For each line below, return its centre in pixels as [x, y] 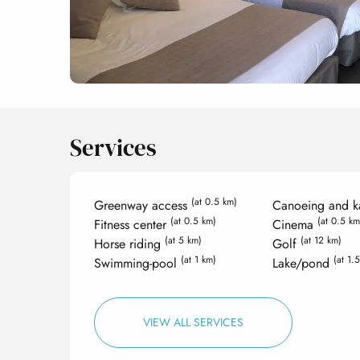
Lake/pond [303, 263]
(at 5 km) [184, 240]
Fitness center [133, 224]
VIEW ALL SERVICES [194, 322]
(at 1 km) [199, 259]
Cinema [295, 224]
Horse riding [130, 243]
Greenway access [143, 205]
